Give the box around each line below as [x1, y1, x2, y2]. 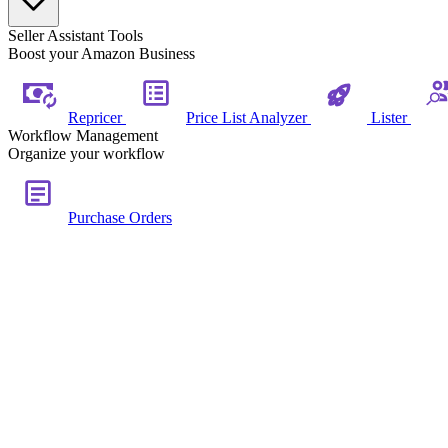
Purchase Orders [68, 209, 172, 226]
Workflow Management [8, 127, 158, 144]
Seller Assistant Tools [8, 27, 143, 44]
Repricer [68, 109, 126, 126]
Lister [367, 109, 411, 126]
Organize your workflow [8, 145, 165, 162]
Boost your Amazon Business [8, 45, 195, 62]
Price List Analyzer [186, 109, 311, 126]
